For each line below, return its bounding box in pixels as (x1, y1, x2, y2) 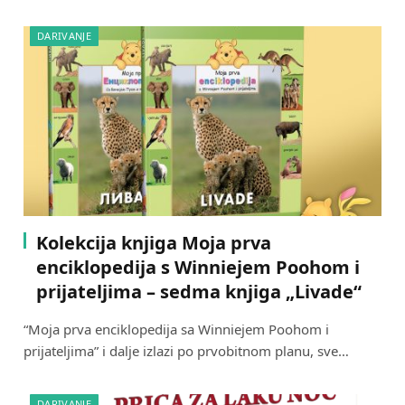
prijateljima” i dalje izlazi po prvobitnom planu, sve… (24, 342, 349, 361)
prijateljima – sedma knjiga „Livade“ (36, 279, 362, 305)
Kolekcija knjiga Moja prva (36, 231, 271, 256)
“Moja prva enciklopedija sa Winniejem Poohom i (24, 320, 329, 339)
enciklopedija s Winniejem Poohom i (36, 255, 360, 280)
